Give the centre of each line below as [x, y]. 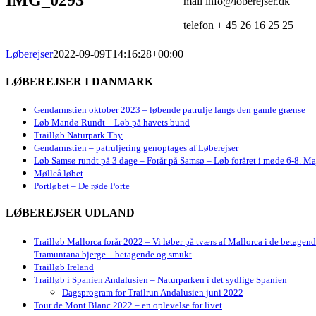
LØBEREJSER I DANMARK [79, 81]
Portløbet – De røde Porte [82, 186]
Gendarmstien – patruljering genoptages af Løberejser [136, 148]
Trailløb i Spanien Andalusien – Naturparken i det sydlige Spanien [160, 279]
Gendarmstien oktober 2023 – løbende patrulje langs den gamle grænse [170, 110]
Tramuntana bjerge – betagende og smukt [113, 254]
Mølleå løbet [59, 174]
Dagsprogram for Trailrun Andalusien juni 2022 [153, 292]
